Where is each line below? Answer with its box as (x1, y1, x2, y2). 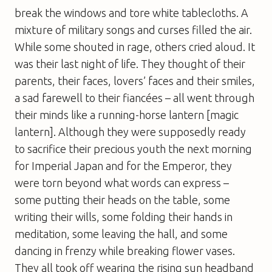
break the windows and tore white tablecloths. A (15, 6, 248, 19)
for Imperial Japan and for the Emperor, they (15, 159, 232, 172)
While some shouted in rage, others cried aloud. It (15, 40, 255, 53)
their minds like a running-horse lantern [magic (15, 108, 239, 121)
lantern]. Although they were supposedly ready (15, 125, 246, 138)
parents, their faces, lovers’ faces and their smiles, (15, 74, 255, 87)
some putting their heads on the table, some (15, 193, 230, 206)
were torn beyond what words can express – (15, 176, 229, 189)
